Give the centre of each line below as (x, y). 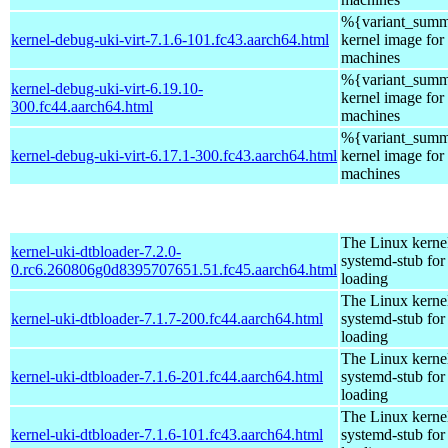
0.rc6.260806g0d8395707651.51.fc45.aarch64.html (174, 269)
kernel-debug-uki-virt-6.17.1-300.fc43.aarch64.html (174, 155)
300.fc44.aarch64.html (82, 106)
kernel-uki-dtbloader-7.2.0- (96, 251)
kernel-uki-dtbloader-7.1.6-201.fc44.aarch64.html (167, 376)
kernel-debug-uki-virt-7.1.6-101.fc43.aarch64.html (170, 39)
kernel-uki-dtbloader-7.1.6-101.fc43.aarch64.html (167, 434)
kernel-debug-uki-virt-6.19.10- (107, 88)
